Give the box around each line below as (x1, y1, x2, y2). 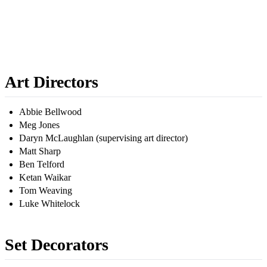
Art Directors (5, 73, 98, 92)
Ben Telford (19, 159, 64, 170)
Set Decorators (5, 235, 108, 254)
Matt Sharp (19, 146, 61, 157)
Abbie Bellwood (19, 107, 82, 117)
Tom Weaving (19, 185, 72, 196)
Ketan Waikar (19, 172, 71, 183)
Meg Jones (19, 120, 60, 131)
